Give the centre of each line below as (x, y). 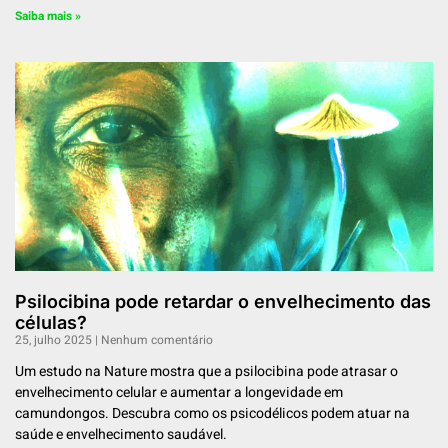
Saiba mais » (48, 16)
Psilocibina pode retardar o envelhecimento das (223, 302)
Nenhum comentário (155, 340)
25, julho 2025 (55, 340)
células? (51, 323)
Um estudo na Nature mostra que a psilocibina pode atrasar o (206, 372)
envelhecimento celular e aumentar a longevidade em (179, 393)
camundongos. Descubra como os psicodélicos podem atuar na (212, 414)
